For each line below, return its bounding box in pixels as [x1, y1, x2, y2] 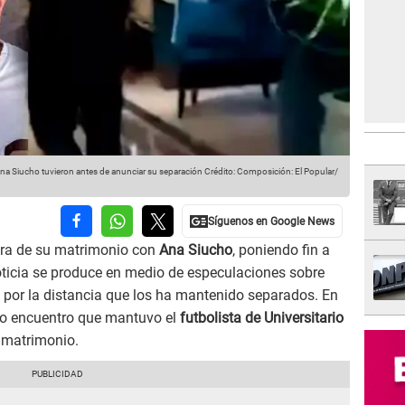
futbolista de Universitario [180, 309, 344, 327]
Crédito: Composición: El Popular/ [202, 166, 338, 177]
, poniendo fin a [232, 241, 330, 259]
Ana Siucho [159, 241, 232, 259]
